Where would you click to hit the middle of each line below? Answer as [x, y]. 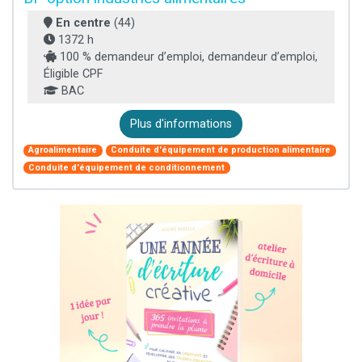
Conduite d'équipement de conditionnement [127, 167]
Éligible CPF [73, 74]
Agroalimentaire [63, 150]
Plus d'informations [181, 124]
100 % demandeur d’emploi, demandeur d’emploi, [187, 57]
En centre [83, 23]
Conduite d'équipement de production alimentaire [221, 150]
